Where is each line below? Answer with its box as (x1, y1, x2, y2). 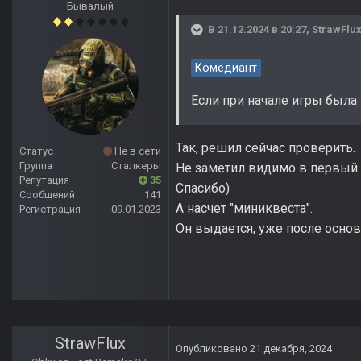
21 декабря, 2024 (250, 342, 332, 355)
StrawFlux (55, 334, 126, 354)
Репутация (19, 174, 69, 187)
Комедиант (195, 61, 257, 76)
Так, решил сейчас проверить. (176, 140, 355, 156)
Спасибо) (176, 180, 230, 197)
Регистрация (19, 203, 81, 216)
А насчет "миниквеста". (176, 201, 313, 217)
